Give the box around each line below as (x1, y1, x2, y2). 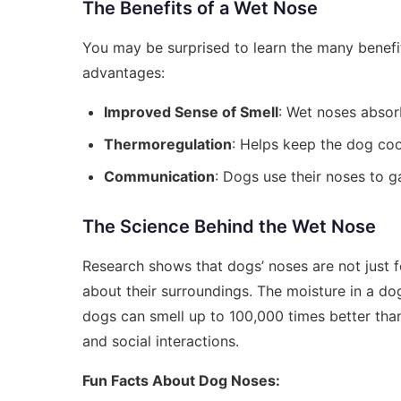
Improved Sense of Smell (104, 103, 278, 121)
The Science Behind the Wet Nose (82, 216, 376, 237)
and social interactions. (82, 332, 239, 350)
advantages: (82, 64, 165, 81)
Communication (104, 167, 215, 185)
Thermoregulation (104, 135, 232, 153)
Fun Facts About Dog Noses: (82, 371, 280, 389)
